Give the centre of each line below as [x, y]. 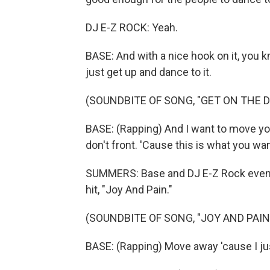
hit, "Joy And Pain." [129, 190]
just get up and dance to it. [149, 72]
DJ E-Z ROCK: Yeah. [132, 27]
